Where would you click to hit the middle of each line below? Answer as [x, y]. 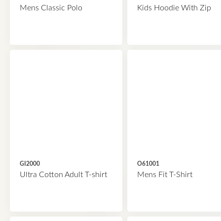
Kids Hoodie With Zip [174, 8]
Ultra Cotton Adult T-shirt [63, 175]
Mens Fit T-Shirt [165, 175]
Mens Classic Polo [51, 8]
